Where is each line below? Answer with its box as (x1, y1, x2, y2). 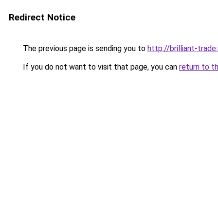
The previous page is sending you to (21, 44, 147, 53)
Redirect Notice (9, 12, 75, 23)
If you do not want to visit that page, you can (21, 62, 179, 72)
